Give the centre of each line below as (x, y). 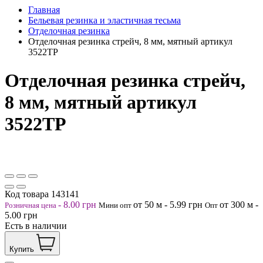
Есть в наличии (36, 225)
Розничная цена (31, 205)
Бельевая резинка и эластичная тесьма (104, 20)
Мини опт (116, 205)
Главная (44, 9)
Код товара (28, 194)
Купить (22, 249)
